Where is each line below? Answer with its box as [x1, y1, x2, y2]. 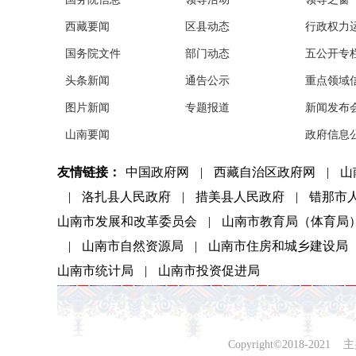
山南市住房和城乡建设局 [208, 239, 348, 253]
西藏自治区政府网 [214, 165, 315, 180]
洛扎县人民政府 [82, 190, 171, 204]
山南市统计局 [57, 264, 133, 278]
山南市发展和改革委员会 [57, 215, 197, 229]
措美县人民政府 [195, 190, 284, 204]
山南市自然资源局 [82, 239, 184, 253]
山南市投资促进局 [158, 264, 260, 278]
